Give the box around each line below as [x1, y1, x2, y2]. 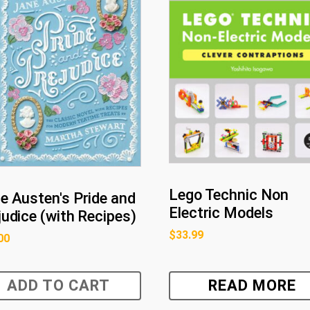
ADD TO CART [6, 276, 110, 294]
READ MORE [208, 276, 296, 294]
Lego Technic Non [169, 185, 289, 203]
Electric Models [169, 203, 273, 221]
